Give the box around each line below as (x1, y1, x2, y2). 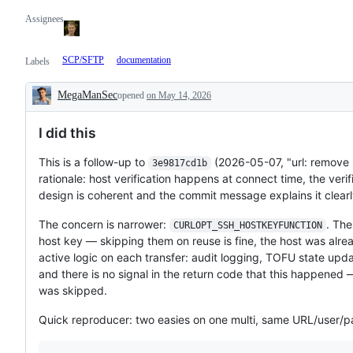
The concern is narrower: (39, 217, 169, 231)
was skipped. (39, 283, 107, 297)
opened (117, 89, 147, 101)
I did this (39, 124, 96, 141)
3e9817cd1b (151, 157, 207, 169)
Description (25, 97, 119, 118)
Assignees (25, 13, 64, 24)
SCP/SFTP (62, 54, 104, 65)
